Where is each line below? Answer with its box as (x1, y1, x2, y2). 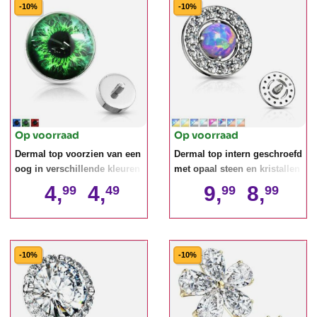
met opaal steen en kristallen (174, 163, 300, 175)
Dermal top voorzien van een (15, 149, 141, 160)
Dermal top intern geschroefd (174, 149, 302, 160)
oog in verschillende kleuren (15, 163, 140, 175)
